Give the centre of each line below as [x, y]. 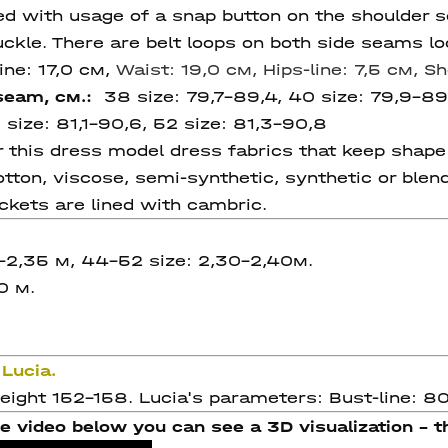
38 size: [145, 96]
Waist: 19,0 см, [189, 69]
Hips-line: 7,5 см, [343, 69]
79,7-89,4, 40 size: [278, 96]
